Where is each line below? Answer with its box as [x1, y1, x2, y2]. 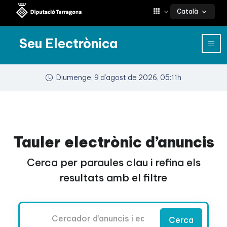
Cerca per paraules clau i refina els [26, 156, 201, 169]
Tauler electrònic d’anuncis [13, 133, 214, 152]
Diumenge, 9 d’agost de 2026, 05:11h [56, 73, 181, 82]
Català [177, 7, 198, 15]
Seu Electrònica [19, 35, 118, 52]
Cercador [24, 208, 60, 217]
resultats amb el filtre [60, 171, 167, 184]
